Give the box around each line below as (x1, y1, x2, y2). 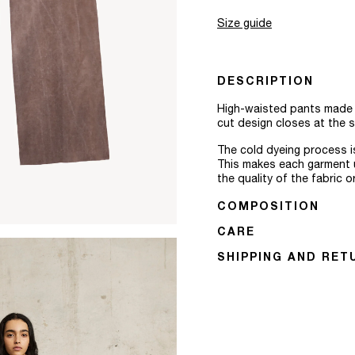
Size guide (217, 19, 272, 30)
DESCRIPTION (217, 77, 314, 88)
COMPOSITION (217, 202, 319, 213)
